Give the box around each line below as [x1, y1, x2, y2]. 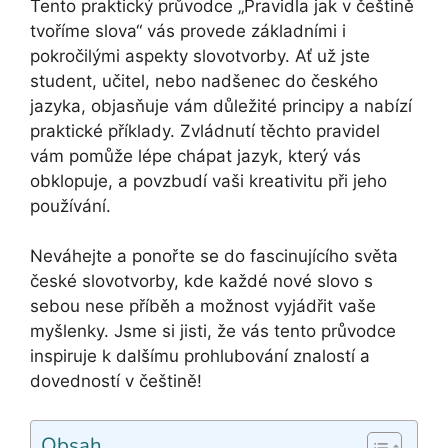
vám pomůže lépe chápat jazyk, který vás [30, 145, 361, 166]
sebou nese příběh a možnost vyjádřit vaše [30, 296, 376, 317]
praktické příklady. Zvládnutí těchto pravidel [30, 120, 380, 141]
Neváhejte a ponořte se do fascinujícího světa [30, 246, 398, 267]
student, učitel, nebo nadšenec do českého [30, 70, 378, 91]
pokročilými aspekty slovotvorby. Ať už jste [30, 45, 370, 66]
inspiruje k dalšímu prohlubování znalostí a [30, 346, 370, 367]
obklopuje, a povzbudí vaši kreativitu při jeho [30, 170, 387, 191]
